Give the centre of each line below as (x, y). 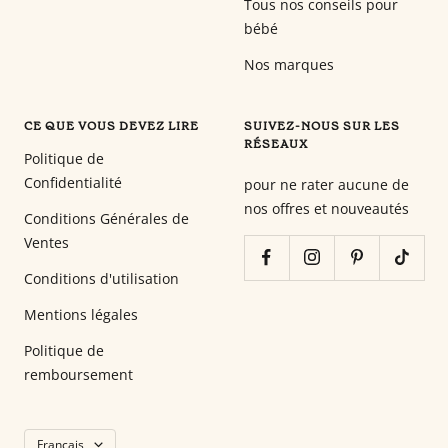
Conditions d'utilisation (101, 278)
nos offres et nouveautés (326, 208)
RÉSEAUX (276, 143)
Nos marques (289, 64)
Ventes (46, 242)
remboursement (78, 374)
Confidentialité (73, 182)
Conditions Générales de (106, 218)
